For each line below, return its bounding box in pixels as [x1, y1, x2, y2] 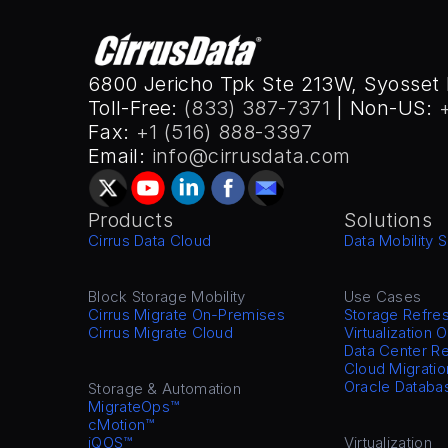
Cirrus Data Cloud [88, 231, 212, 250]
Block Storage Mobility [88, 287, 246, 306]
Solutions [343, 208, 432, 232]
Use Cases [343, 287, 422, 306]
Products [88, 208, 173, 232]
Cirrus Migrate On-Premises [88, 305, 285, 324]
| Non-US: [330, 96, 439, 120]
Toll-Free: [88, 96, 184, 120]
